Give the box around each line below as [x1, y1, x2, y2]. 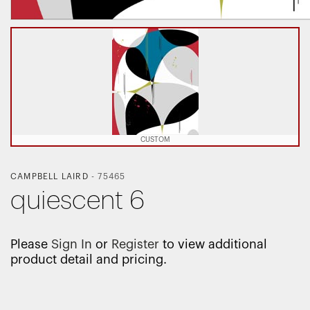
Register [111, 238, 159, 251]
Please [10, 238, 51, 251]
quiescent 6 [10, 188, 145, 215]
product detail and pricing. [10, 253, 167, 266]
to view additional [159, 238, 267, 251]
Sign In [51, 238, 92, 251]
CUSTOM [140, 136, 170, 144]
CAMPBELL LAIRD [10, 172, 89, 181]
